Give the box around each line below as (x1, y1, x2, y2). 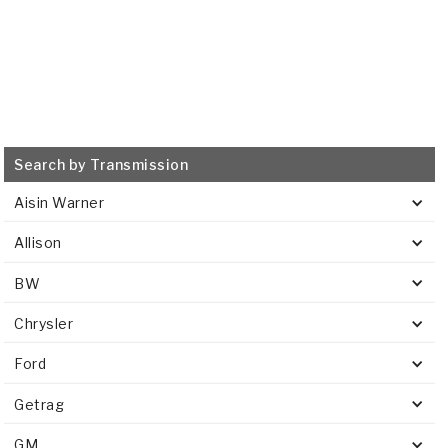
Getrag (14, 395, 65, 413)
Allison (14, 234, 62, 252)
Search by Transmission (14, 156, 189, 173)
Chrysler (14, 315, 74, 333)
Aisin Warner (14, 194, 105, 211)
